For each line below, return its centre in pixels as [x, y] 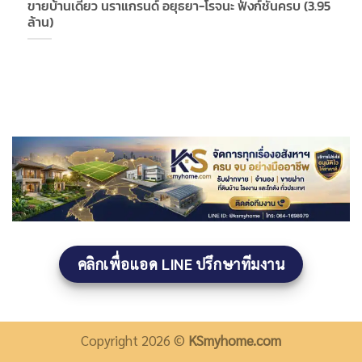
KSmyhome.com [235, 341]
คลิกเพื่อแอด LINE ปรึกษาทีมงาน [181, 263]
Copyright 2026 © [135, 341]
